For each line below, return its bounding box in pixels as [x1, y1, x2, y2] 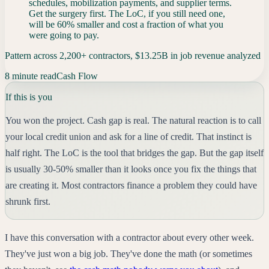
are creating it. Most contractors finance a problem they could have [5, 180, 257, 190]
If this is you [5, 91, 52, 102]
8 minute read [5, 70, 56, 81]
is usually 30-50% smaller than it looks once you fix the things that [5, 163, 256, 174]
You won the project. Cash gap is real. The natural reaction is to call [5, 115, 261, 125]
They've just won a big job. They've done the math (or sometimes [5, 248, 252, 259]
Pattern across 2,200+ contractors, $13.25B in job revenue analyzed [5, 50, 261, 61]
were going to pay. [29, 29, 99, 40]
